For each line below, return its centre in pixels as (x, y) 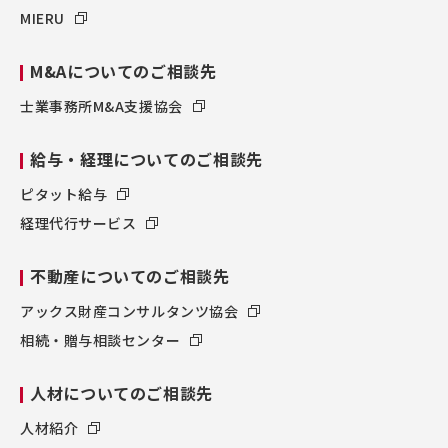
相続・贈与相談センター (100, 340)
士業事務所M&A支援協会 (101, 106)
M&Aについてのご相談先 (123, 71)
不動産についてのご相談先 (130, 276)
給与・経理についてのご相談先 (146, 159)
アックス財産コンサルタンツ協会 (129, 311)
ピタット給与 (64, 194)
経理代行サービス (78, 223)
